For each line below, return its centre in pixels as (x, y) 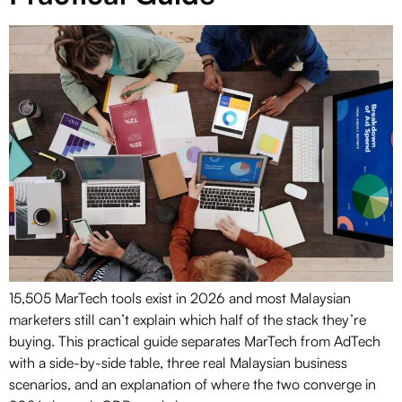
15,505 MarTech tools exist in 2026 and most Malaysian (180, 297)
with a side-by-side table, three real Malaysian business (178, 362)
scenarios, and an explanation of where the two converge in (192, 384)
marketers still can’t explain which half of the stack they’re (188, 319)
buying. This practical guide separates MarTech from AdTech (195, 341)
